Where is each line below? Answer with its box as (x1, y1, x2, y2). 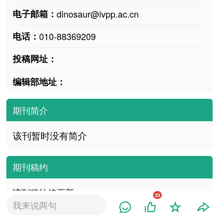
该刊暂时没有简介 (12, 129, 87, 142)
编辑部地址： (12, 75, 66, 88)
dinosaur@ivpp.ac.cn (56, 7, 139, 21)
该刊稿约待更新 (12, 185, 74, 198)
